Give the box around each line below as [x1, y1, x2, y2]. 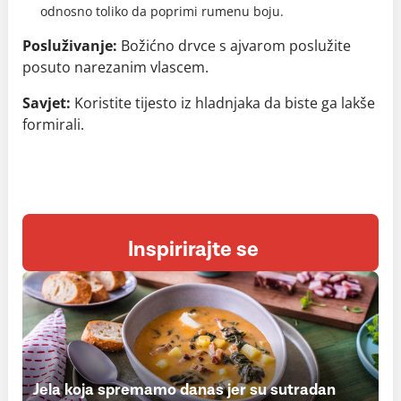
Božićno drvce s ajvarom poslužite [121, 36, 351, 55]
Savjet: [22, 93, 71, 113]
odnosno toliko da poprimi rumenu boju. [39, 3, 284, 20]
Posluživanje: [22, 36, 117, 55]
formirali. [22, 115, 84, 134]
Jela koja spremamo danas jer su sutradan [33, 382, 336, 398]
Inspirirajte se [128, 239, 259, 260]
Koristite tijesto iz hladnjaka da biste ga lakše [74, 93, 375, 113]
